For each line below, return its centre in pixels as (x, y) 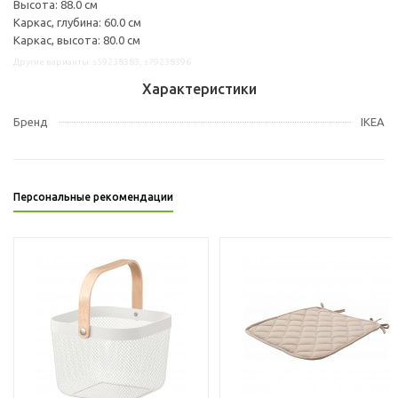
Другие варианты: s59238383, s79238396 (102, 61)
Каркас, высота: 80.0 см (77, 40)
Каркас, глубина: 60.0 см (77, 22)
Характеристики (199, 88)
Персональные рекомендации (93, 196)
